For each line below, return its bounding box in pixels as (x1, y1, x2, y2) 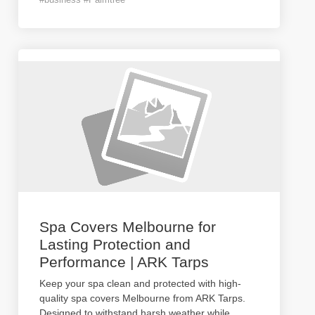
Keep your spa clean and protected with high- (39, 278, 241, 289)
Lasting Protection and (39, 236, 191, 252)
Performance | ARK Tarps (39, 254, 209, 270)
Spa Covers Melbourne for (39, 219, 216, 235)
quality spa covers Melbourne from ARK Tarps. (39, 292, 245, 304)
